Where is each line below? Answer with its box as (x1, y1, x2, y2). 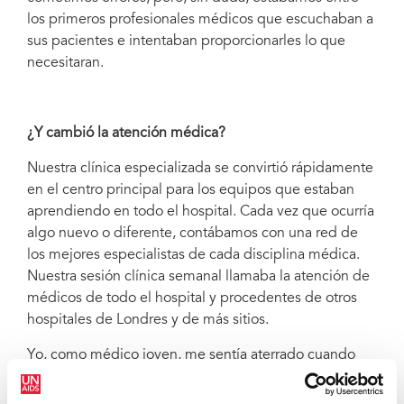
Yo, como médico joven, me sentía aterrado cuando (27, 347, 355, 363)
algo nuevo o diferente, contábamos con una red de (27, 225, 358, 241)
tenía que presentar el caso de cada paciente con (27, 369, 341, 384)
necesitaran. (27, 55, 104, 70)
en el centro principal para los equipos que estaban (27, 182, 354, 197)
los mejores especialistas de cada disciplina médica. (27, 247, 360, 262)
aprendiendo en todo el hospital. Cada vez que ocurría (27, 204, 374, 219)
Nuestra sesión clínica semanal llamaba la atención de (27, 269, 370, 284)
